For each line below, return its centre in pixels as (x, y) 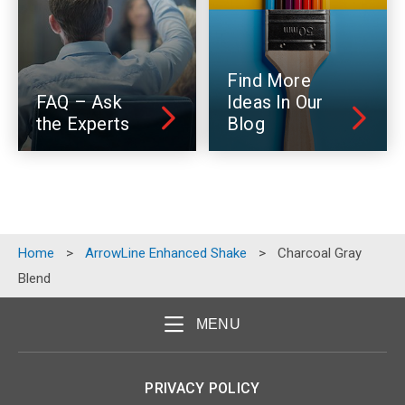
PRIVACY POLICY (202, 389)
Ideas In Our (275, 103)
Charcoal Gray (320, 254)
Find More (269, 81)
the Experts (83, 124)
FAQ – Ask (79, 103)
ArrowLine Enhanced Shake (166, 254)
